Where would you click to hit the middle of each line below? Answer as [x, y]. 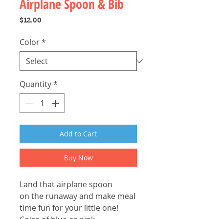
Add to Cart [78, 134]
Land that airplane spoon [66, 185]
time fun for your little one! [69, 208]
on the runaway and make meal [77, 196]
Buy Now [78, 158]
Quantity [35, 84]
